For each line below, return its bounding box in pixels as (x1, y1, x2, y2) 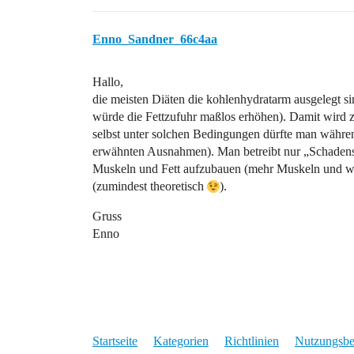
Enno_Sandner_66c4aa (92, 32, 217, 46)
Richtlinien (224, 334, 279, 348)
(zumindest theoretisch (92, 179, 207, 193)
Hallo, (92, 75, 123, 88)
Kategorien (153, 334, 209, 348)
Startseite (92, 334, 137, 348)
